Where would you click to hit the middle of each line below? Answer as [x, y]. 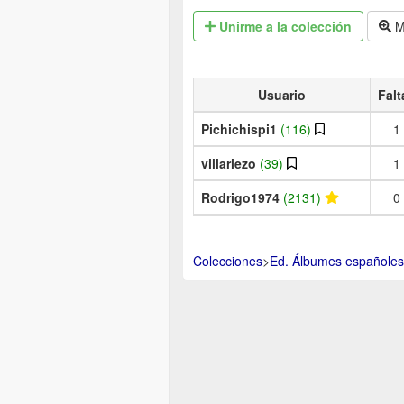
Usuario [282, 94]
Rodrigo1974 [242, 197]
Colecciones [228, 260]
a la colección [308, 26]
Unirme [239, 26]
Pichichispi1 [241, 129]
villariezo [230, 163]
